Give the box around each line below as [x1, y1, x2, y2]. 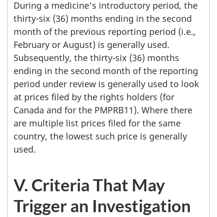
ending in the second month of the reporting [14, 64, 198, 77]
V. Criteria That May [14, 174, 165, 195]
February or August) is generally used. [14, 38, 170, 50]
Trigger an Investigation [14, 195, 191, 216]
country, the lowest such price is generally [14, 130, 187, 142]
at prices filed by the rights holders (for [14, 91, 174, 103]
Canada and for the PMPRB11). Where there [14, 104, 192, 116]
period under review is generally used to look [14, 77, 199, 90]
